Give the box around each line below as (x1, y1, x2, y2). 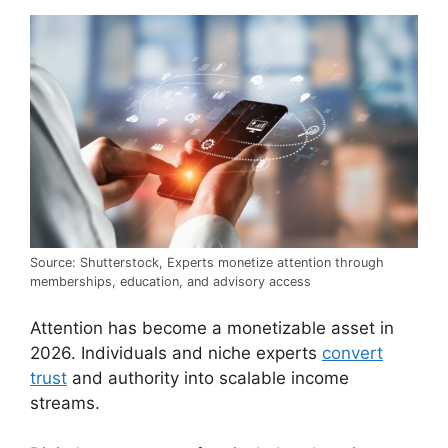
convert (322, 343, 383, 363)
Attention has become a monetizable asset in (30, 318, 394, 338)
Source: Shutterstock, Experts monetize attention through (30, 254, 384, 270)
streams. (30, 393, 100, 413)
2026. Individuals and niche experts (30, 343, 322, 363)
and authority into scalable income (67, 368, 349, 388)
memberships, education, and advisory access (30, 273, 311, 289)
